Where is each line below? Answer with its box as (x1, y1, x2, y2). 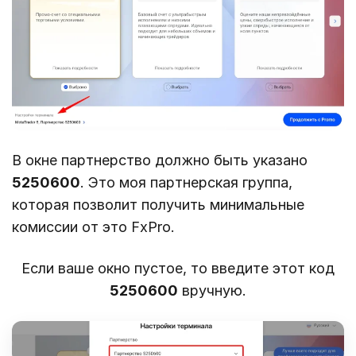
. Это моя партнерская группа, (80, 174, 292, 192)
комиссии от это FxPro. (12, 219, 175, 236)
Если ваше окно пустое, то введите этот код (21, 260, 335, 277)
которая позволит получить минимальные (12, 196, 304, 214)
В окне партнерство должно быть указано (12, 152, 308, 169)
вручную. (178, 282, 246, 300)
